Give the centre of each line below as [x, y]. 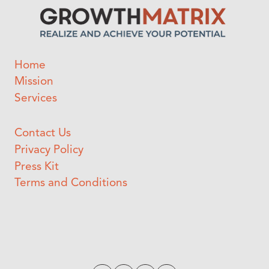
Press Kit [37, 167]
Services [36, 99]
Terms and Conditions [71, 184]
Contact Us [43, 134]
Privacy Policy [49, 150]
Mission [34, 82]
